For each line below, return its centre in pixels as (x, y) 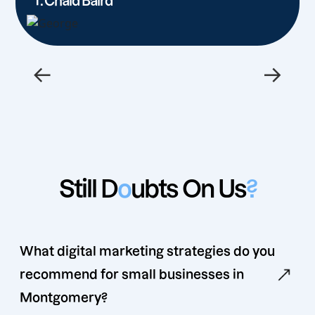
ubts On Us (188, 189)
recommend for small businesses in (132, 275)
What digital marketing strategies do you (147, 252)
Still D (88, 189)
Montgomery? (64, 298)
